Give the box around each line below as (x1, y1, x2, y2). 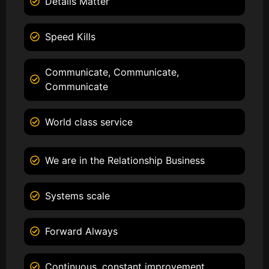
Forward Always (45, 225, 118, 237)
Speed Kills (45, 30, 95, 43)
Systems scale (45, 189, 110, 202)
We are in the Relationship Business (45, 154, 205, 166)
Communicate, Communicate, (45, 65, 179, 78)
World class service (45, 115, 133, 128)
